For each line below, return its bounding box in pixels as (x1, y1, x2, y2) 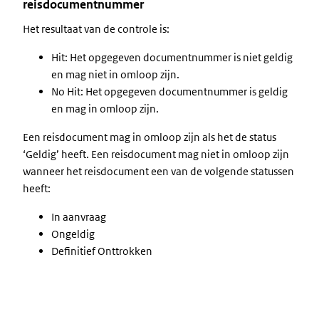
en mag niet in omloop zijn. (51, 68, 179, 81)
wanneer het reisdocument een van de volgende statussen (23, 164, 294, 178)
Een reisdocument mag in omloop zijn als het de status (23, 130, 276, 144)
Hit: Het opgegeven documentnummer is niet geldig (51, 51, 293, 64)
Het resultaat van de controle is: (23, 22, 169, 36)
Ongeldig (51, 227, 95, 241)
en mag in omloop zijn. (51, 102, 159, 115)
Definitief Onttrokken (51, 244, 152, 258)
